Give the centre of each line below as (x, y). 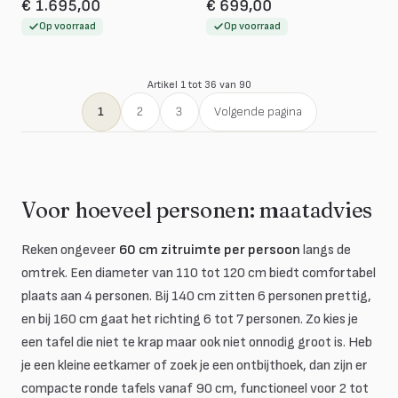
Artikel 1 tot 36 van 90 (199, 85)
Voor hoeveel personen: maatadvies (197, 210)
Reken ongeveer (70, 250)
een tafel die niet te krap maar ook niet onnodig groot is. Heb (197, 342)
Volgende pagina (258, 111)
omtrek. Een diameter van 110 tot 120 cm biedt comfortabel (199, 273)
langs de (326, 250)
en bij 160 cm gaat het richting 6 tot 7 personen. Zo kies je (190, 319)
